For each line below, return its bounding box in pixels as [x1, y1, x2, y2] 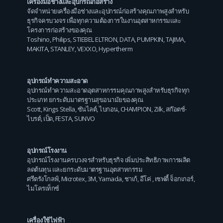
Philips [52, 35, 70, 44]
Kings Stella [43, 104, 75, 113]
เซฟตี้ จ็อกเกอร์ [154, 174, 194, 183]
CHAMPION [120, 104, 151, 113]
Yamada [98, 174, 122, 183]
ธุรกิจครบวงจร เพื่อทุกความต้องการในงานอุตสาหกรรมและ [27, 16, 181, 25]
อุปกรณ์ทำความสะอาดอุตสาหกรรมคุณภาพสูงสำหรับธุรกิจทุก [27, 85, 190, 95]
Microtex [61, 174, 85, 183]
